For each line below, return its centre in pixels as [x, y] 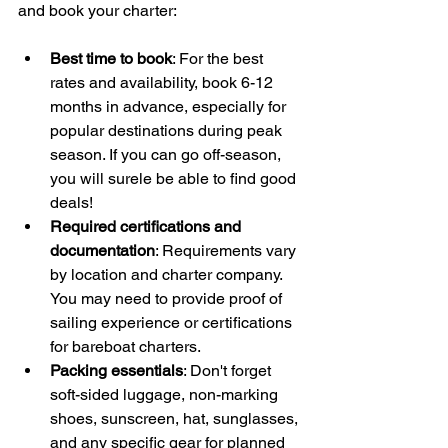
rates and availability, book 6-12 [163, 82]
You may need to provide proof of [168, 298]
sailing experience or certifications [173, 322]
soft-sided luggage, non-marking [166, 394]
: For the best [219, 58]
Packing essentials [116, 370]
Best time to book [111, 58]
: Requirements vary [227, 250]
